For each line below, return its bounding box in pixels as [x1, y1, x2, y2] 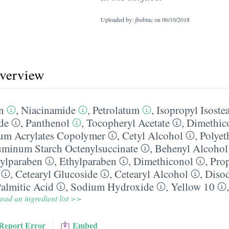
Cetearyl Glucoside [15, 167, 98, 181]
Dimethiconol [133, 154, 193, 168]
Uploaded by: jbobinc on [101, 15, 162, 24]
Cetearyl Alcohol [114, 167, 188, 181]
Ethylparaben [59, 154, 117, 168]
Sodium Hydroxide [71, 179, 154, 194]
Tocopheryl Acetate [86, 116, 170, 130]
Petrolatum [93, 103, 140, 117]
